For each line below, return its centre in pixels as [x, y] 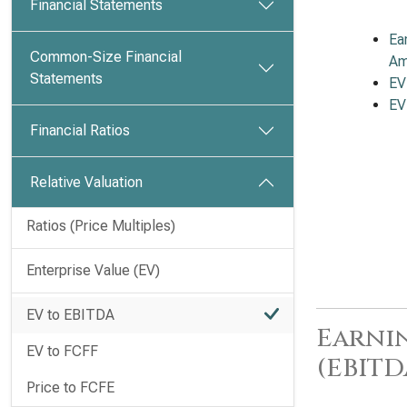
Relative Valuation [86, 182]
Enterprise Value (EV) [93, 270]
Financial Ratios [80, 130]
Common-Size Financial [106, 57]
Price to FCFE [70, 387]
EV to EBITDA [70, 315]
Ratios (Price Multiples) [101, 226]
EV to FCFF [62, 351]
